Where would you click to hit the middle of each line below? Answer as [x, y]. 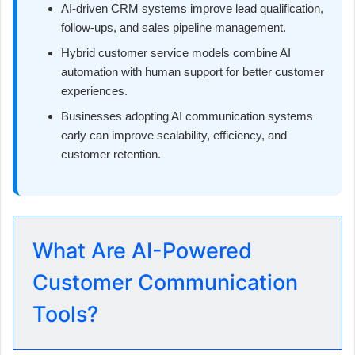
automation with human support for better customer [193, 72]
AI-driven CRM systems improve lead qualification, [192, 9]
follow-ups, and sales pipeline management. [174, 28]
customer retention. [111, 155]
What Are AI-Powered [142, 251]
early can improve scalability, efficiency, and [174, 136]
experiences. [94, 91]
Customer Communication [165, 283]
